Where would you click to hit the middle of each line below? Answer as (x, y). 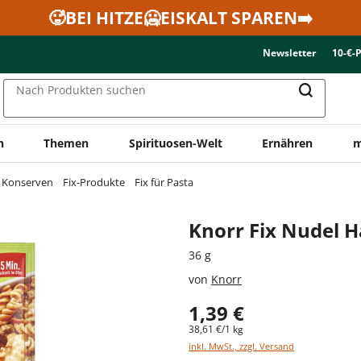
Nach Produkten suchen (81, 90)
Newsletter (289, 53)
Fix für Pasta (164, 182)
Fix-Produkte (94, 182)
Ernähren (288, 143)
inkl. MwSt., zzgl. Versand (241, 346)
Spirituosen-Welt (175, 143)
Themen (66, 143)
